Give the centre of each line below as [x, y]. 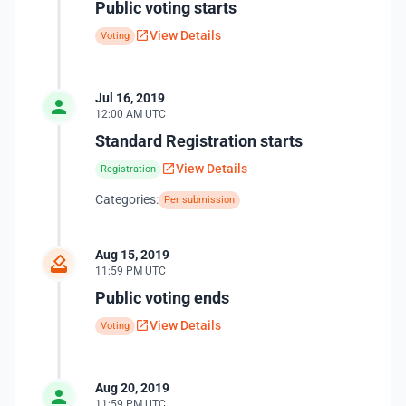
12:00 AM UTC [130, 114]
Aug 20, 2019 [132, 388]
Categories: [127, 199]
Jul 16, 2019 [130, 98]
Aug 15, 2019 [132, 255]
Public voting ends [162, 298]
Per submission [199, 200]
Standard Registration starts [199, 141]
